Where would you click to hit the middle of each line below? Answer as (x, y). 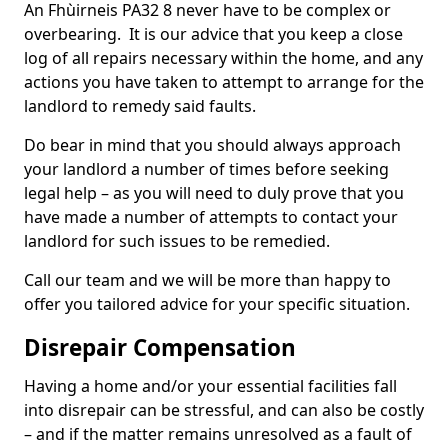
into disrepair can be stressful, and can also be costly (224, 410)
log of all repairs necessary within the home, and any (223, 58)
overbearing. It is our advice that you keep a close (213, 34)
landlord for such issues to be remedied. (179, 241)
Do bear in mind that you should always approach (212, 145)
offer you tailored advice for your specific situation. (217, 304)
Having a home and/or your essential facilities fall (210, 386)
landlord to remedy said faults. (142, 106)
